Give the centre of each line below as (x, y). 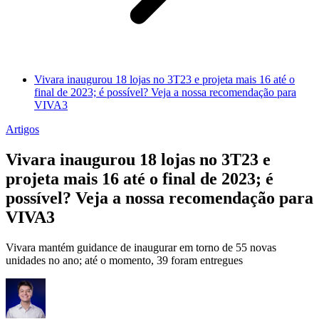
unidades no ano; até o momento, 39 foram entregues (124, 261)
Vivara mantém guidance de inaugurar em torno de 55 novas (141, 248)
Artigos (22, 130)
